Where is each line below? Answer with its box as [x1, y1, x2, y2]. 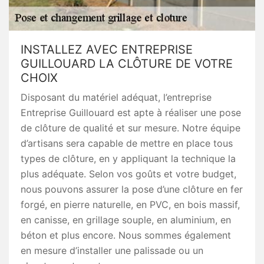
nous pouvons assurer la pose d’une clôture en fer [21, 183, 243, 195]
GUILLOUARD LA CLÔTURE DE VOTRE [21, 57, 233, 71]
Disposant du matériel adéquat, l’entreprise [21, 91, 212, 103]
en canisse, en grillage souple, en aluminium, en [21, 214, 231, 226]
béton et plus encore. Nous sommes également [21, 229, 231, 241]
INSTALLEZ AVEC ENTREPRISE [21, 42, 193, 57]
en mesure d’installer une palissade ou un [21, 245, 203, 256]
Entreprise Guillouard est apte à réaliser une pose [21, 107, 241, 118]
